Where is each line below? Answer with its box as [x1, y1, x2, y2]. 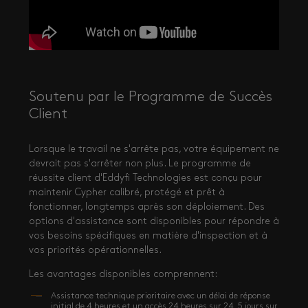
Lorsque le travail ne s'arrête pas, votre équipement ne [29, 144, 279, 155]
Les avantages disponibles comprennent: [29, 269, 217, 280]
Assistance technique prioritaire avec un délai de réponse [50, 292, 270, 300]
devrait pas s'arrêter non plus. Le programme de [29, 159, 251, 169]
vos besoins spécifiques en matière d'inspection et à [29, 231, 267, 241]
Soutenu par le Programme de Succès [29, 90, 272, 104]
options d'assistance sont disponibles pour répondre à [29, 217, 279, 227]
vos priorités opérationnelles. [29, 245, 162, 256]
